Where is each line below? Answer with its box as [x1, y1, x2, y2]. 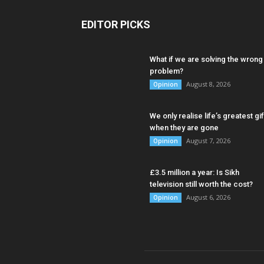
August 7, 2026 [186, 136, 230, 145]
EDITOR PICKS [81, 18, 150, 31]
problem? [150, 67, 183, 75]
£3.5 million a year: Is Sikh [150, 168, 239, 177]
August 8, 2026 [186, 80, 230, 88]
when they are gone [150, 123, 219, 132]
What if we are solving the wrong [150, 55, 263, 64]
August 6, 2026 [186, 193, 230, 202]
